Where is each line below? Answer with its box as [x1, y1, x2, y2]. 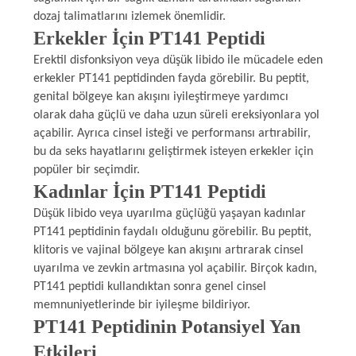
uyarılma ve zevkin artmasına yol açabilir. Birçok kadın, [33, 261, 317, 275]
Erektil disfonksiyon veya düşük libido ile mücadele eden [33, 53, 323, 67]
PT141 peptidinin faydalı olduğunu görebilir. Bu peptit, [33, 225, 311, 238]
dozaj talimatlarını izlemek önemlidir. [33, 10, 226, 23]
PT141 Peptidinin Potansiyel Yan [33, 315, 300, 337]
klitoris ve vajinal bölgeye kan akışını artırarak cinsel [33, 243, 304, 257]
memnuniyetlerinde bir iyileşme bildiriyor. [33, 298, 250, 311]
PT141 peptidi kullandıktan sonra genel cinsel [33, 280, 266, 293]
